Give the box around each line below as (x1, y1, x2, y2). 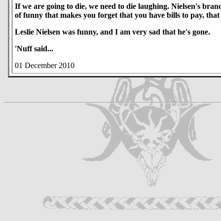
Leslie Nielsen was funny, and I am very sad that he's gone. (14, 28, 210, 37)
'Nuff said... (14, 44, 53, 53)
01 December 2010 (14, 61, 74, 70)
